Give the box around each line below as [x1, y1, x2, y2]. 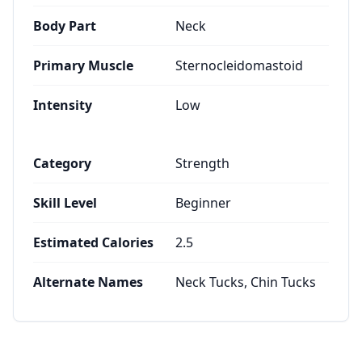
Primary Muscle [33, 57, 133, 74]
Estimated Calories [33, 234, 154, 251]
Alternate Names [33, 273, 143, 291]
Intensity [33, 96, 92, 114]
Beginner [175, 194, 231, 212]
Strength [175, 154, 229, 172]
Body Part [33, 17, 96, 35]
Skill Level [33, 194, 97, 212]
